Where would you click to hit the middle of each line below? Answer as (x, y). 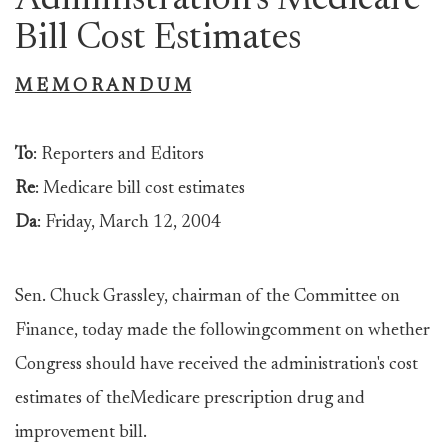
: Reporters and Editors (118, 155)
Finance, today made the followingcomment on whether (222, 331)
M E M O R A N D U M (103, 87)
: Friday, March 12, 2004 (129, 223)
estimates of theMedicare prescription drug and (190, 399)
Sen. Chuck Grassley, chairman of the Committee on (207, 297)
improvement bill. (81, 433)
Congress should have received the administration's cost (216, 365)
